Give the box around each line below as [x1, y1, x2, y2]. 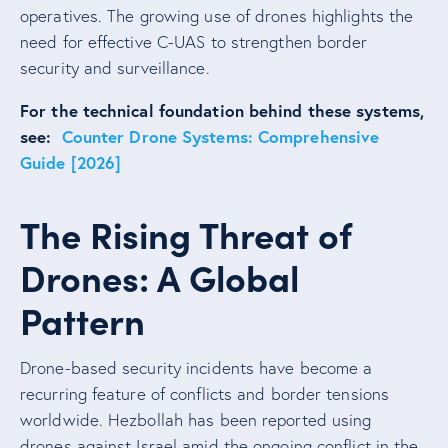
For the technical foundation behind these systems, [20, 98, 425, 122]
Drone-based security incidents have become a [20, 356, 373, 378]
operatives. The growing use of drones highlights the [20, 4, 414, 26]
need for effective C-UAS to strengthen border [20, 30, 368, 52]
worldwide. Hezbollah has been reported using [20, 408, 372, 430]
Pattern [20, 294, 145, 344]
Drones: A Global [20, 251, 299, 301]
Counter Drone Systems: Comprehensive [61, 124, 380, 148]
